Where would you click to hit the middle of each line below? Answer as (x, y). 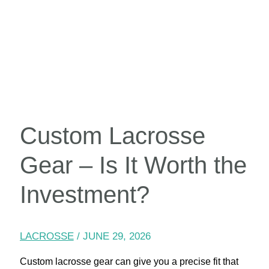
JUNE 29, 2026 (116, 237)
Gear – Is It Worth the (133, 165)
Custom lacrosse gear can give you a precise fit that (129, 262)
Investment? (84, 195)
